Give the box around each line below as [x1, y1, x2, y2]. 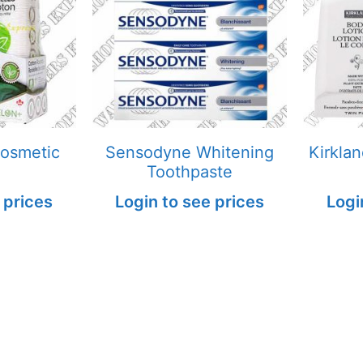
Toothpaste [146, 161, 233, 181]
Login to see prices [114, 191, 264, 211]
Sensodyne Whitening [105, 142, 274, 162]
